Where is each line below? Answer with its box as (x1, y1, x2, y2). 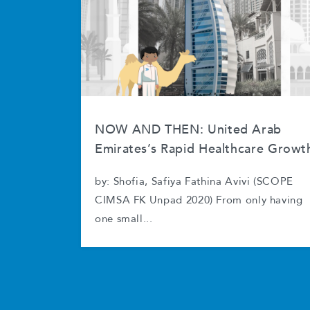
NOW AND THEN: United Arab (95, 121, 282, 138)
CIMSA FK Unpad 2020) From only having (95, 196, 303, 206)
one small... (95, 215, 153, 224)
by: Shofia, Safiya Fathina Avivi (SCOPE (95, 177, 293, 187)
